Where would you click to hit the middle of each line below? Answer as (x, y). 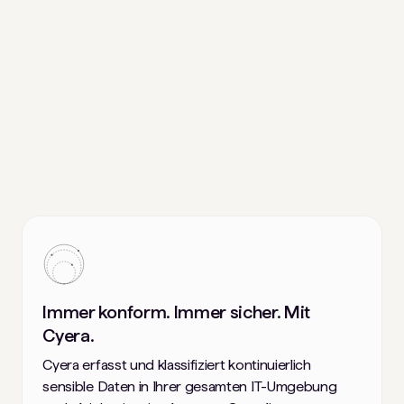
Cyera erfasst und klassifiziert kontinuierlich (177, 364)
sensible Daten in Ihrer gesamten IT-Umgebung (190, 386)
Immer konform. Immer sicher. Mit (177, 312)
